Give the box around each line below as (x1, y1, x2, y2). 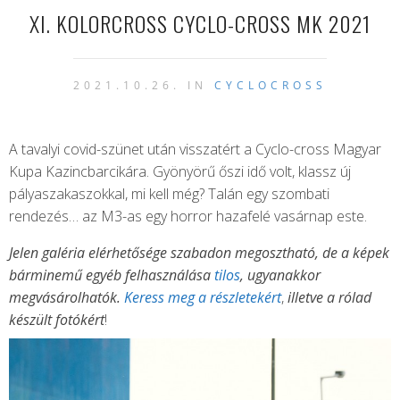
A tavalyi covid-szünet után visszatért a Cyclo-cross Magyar (9, 139, 381, 160)
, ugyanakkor (240, 265, 321, 286)
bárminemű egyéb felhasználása (9, 265, 214, 286)
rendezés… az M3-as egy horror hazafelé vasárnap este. (9, 206, 367, 227)
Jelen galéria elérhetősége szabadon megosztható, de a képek (9, 243, 389, 263)
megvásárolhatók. (9, 287, 124, 308)
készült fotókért (9, 310, 104, 330)
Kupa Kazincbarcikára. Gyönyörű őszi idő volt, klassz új (9, 162, 351, 182)
